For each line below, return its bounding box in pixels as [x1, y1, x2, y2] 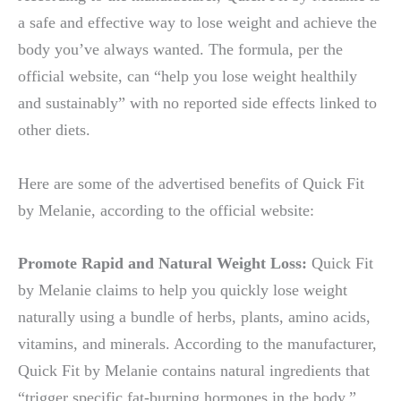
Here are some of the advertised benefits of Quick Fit [18, 174, 364, 192]
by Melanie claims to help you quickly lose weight [18, 280, 347, 299]
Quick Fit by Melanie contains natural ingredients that [18, 361, 370, 380]
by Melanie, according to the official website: [18, 200, 314, 219]
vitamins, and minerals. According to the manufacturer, [18, 334, 377, 353]
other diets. [18, 121, 90, 140]
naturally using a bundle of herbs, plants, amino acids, [18, 307, 371, 326]
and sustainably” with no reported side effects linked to [18, 94, 377, 113]
